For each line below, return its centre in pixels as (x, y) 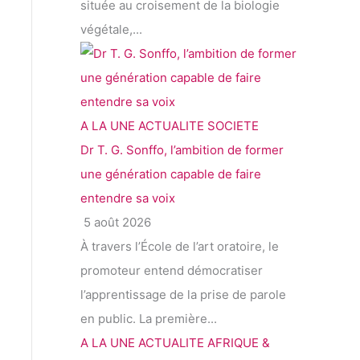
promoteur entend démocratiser (172, 271)
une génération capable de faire (171, 174)
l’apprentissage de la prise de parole (183, 295)
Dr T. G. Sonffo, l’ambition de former (182, 150)
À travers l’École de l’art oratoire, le (180, 247)
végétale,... (111, 30)
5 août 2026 (116, 223)
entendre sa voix (128, 198)
